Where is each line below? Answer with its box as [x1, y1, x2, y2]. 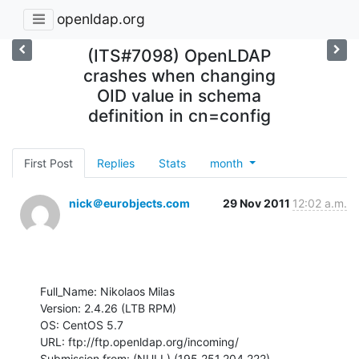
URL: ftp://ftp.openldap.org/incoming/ [40, 334, 239, 349]
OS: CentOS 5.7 [40, 317, 123, 332]
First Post [24, 155, 73, 170]
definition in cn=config [87, 105, 271, 126]
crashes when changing [83, 65, 276, 86]
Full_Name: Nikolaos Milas [40, 284, 175, 298]
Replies [97, 155, 135, 170]
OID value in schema [97, 85, 262, 106]
